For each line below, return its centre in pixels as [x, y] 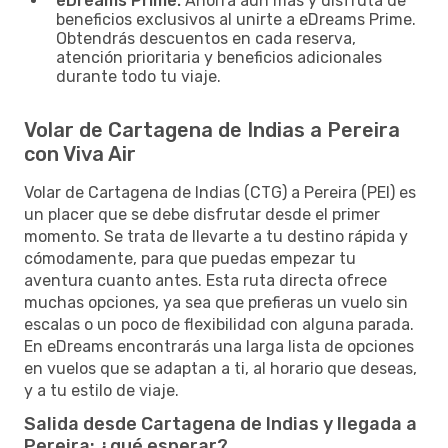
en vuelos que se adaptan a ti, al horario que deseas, [220, 368]
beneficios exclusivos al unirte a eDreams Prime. [236, 19]
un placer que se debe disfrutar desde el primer [202, 214]
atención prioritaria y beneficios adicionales [219, 57]
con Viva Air [80, 153]
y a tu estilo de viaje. [101, 390]
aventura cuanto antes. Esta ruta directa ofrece [205, 280]
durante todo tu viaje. [138, 76]
